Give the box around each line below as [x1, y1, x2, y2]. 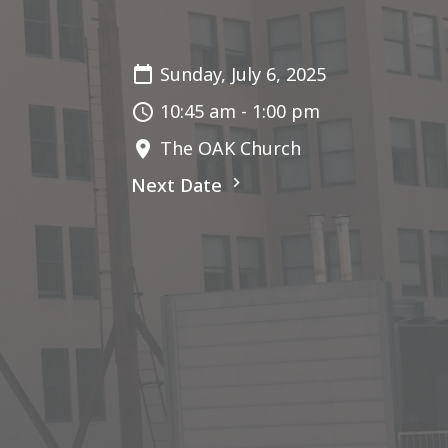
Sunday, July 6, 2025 [160, 62, 326, 87]
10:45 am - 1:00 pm [160, 99, 320, 124]
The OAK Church [160, 136, 301, 161]
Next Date [131, 173, 227, 198]
